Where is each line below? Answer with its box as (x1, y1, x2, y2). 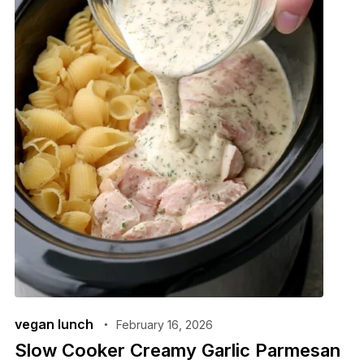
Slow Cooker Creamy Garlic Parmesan (14, 339, 340, 361)
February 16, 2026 (115, 317, 213, 331)
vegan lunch (14, 315, 93, 332)
